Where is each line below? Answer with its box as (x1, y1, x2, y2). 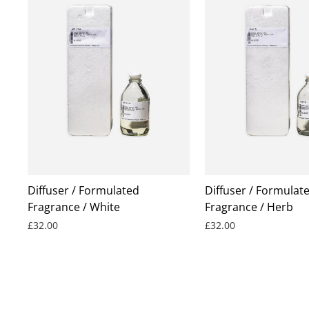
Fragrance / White (28, 199, 120, 215)
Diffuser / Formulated (28, 183, 139, 199)
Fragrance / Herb (205, 199, 294, 215)
